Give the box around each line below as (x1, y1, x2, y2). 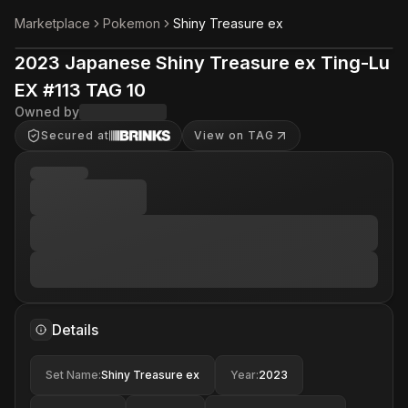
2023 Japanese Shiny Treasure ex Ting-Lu (15, 52, 390, 74)
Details (52, 321, 98, 339)
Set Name (46, 368, 98, 382)
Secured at (41, 128, 109, 142)
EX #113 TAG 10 (15, 79, 146, 101)
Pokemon (103, 15, 160, 31)
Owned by (15, 104, 79, 119)
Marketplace (15, 15, 90, 31)
